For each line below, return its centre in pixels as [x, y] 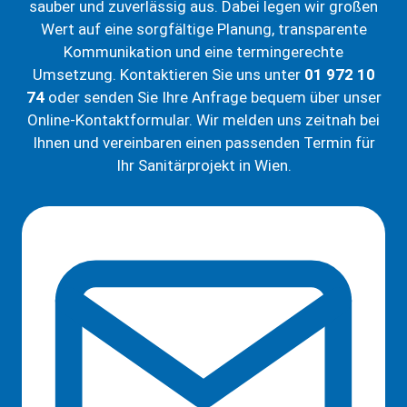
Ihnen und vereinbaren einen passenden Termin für [203, 142]
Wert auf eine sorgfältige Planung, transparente [203, 29]
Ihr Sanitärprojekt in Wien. [203, 165]
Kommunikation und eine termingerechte [203, 51]
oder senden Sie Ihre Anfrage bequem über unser [213, 97]
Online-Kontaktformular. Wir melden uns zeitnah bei [203, 119]
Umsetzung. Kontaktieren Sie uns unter [168, 74]
